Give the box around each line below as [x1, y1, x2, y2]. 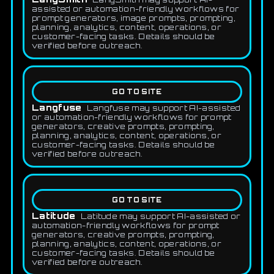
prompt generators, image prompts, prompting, [32, 13, 236, 23]
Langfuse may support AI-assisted [86, 103, 241, 113]
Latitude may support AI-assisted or [80, 211, 241, 221]
